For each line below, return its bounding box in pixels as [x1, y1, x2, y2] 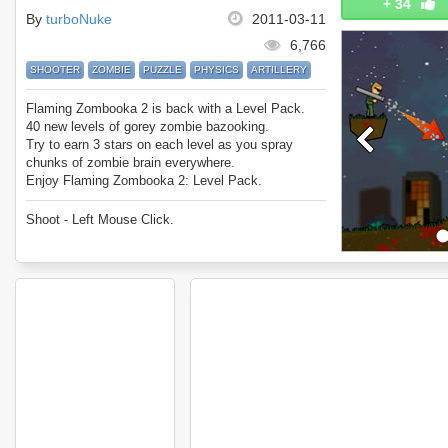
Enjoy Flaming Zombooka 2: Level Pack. [26, 173, 262, 188]
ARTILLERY [251, 64, 307, 75]
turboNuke [46, 11, 112, 27]
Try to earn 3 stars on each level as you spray [26, 137, 293, 152]
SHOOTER [30, 64, 80, 75]
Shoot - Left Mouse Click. [26, 212, 174, 227]
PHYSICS [194, 64, 239, 75]
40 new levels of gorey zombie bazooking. [26, 119, 269, 134]
